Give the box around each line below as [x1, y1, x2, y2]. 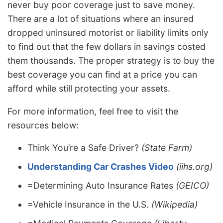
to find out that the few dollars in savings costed [7, 41, 206, 52]
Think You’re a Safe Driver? [27, 142, 141, 153]
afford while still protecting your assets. [7, 83, 170, 94]
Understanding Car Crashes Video [27, 161, 174, 172]
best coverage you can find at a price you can [7, 69, 197, 80]
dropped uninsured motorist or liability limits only [7, 27, 209, 38]
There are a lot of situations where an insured [7, 13, 194, 24]
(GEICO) [176, 180, 209, 191]
